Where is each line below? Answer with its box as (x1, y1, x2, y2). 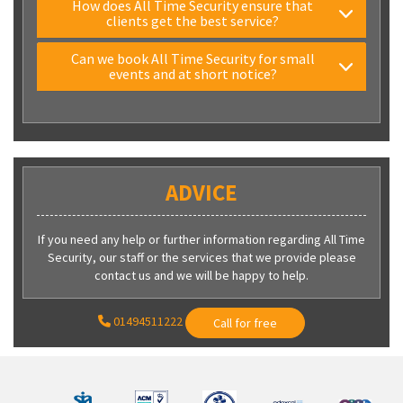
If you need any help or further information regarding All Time (38, 230, 365, 247)
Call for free (213, 314, 277, 331)
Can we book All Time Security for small (70, 49, 315, 67)
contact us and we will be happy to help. (94, 266, 309, 283)
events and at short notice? (108, 64, 277, 83)
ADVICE (166, 177, 237, 207)
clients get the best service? (106, 11, 279, 30)
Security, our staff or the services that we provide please (47, 248, 356, 265)
